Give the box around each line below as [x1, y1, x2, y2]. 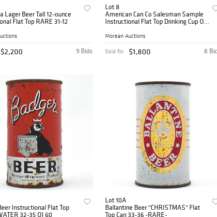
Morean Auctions [105, 32, 146, 39]
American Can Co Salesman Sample [105, 10, 204, 19]
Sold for [105, 47, 124, 55]
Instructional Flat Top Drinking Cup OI [105, 17, 206, 26]
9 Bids [76, 46, 93, 55]
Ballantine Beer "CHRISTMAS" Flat [105, 202, 201, 212]
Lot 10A [105, 195, 127, 204]
